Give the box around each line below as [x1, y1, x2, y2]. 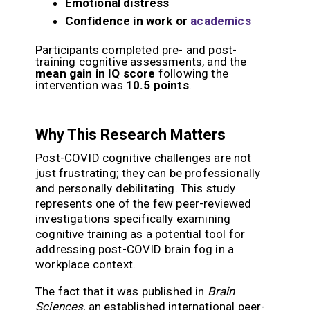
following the [155, 66, 228, 81]
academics [190, 13, 251, 28]
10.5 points [125, 78, 189, 93]
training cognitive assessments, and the [35, 55, 247, 69]
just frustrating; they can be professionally [35, 166, 261, 181]
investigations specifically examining [35, 212, 231, 226]
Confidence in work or [64, 13, 191, 28]
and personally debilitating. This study [35, 181, 236, 196]
